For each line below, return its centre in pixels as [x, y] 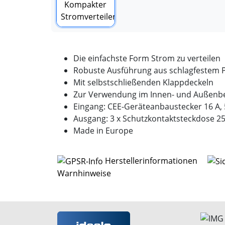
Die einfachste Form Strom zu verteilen [147, 58]
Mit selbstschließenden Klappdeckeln [143, 82]
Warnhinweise [84, 174]
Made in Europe [103, 130]
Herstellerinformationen [151, 160]
